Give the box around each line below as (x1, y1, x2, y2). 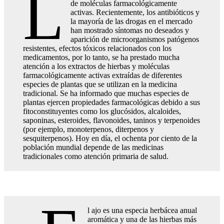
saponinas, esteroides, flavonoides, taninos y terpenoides (23, 115, 200, 124)
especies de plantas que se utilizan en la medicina (23, 79, 177, 88)
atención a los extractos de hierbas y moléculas (23, 61, 169, 70)
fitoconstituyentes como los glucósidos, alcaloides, (23, 106, 181, 115)
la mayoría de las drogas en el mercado (70, 16, 193, 25)
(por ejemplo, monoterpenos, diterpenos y (23, 124, 154, 133)
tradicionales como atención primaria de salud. (23, 151, 168, 160)
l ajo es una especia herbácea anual (87, 205, 197, 214)
